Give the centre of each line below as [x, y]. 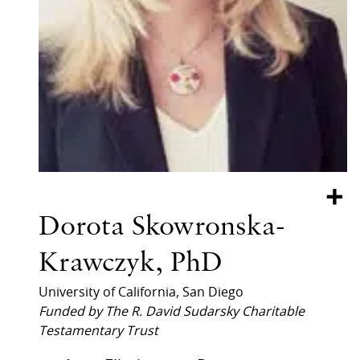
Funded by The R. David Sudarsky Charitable [172, 311]
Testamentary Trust [98, 331]
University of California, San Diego [141, 292]
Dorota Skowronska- [162, 228]
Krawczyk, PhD [131, 264]
